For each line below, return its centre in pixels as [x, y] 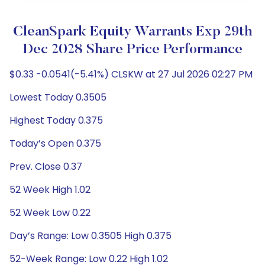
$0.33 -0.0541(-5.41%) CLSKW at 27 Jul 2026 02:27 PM [131, 74]
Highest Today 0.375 [56, 120]
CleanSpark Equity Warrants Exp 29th [132, 32]
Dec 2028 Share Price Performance [132, 50]
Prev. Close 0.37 [46, 167]
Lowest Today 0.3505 [58, 97]
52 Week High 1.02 [50, 190]
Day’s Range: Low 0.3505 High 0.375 [91, 236]
